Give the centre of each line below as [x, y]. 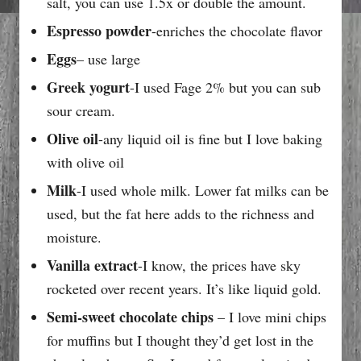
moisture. [74, 237]
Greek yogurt [88, 87]
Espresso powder [99, 30]
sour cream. [81, 110]
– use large [108, 58]
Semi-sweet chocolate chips [130, 316]
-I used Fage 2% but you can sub [225, 87]
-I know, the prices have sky [219, 265]
